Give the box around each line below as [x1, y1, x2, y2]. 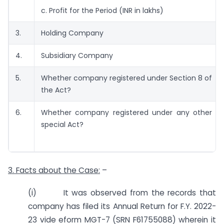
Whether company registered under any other [41, 107, 212, 118]
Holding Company [41, 28, 103, 38]
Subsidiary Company [41, 50, 113, 61]
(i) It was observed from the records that [28, 187, 216, 198]
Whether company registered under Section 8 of [41, 73, 212, 83]
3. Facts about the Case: [8, 165, 100, 176]
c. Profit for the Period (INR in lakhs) [41, 5, 163, 16]
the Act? [41, 85, 71, 95]
